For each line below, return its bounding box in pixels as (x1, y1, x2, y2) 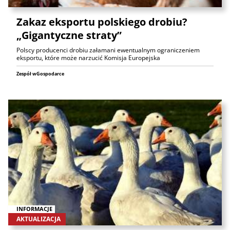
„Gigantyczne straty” (16, 28, 122, 42)
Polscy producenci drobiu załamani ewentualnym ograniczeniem (16, 45, 200, 54)
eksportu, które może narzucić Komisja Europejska (16, 53, 160, 62)
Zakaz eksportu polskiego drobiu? (16, 14, 187, 29)
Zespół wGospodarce (16, 70, 64, 77)
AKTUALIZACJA (16, 214, 61, 223)
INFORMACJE (16, 205, 52, 213)
